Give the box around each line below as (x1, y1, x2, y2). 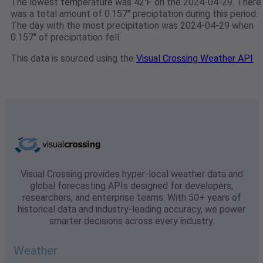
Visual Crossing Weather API (136, 53, 253, 65)
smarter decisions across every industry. (49, 215, 214, 227)
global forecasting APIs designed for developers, (30, 180, 233, 192)
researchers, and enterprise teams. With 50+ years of (22, 192, 241, 204)
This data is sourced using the (11, 53, 136, 65)
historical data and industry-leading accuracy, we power (18, 204, 245, 215)
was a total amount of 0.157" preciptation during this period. (11, 8, 258, 20)
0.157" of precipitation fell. (11, 32, 121, 43)
